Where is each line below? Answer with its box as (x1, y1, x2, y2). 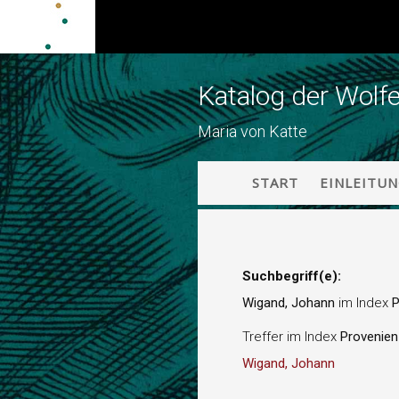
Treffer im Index (242, 328, 340, 345)
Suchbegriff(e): (242, 268, 341, 284)
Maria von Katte (198, 122, 307, 141)
